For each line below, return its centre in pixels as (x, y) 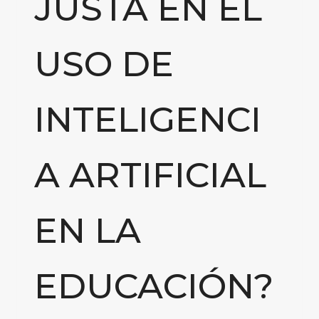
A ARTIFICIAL (150, 175)
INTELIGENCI (148, 120)
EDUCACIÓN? (154, 286)
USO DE (104, 64)
